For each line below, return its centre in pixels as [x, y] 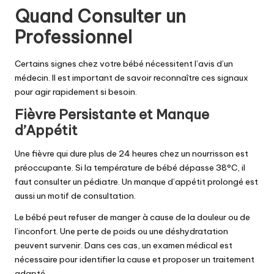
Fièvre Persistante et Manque [112, 114]
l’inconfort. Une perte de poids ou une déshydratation [121, 231]
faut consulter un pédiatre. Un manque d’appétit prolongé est [136, 182]
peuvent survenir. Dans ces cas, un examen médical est [124, 246]
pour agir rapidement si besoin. [76, 91]
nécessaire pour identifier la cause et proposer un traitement [135, 260]
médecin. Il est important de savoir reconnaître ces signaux [131, 77]
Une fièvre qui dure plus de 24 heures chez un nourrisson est [131, 154]
